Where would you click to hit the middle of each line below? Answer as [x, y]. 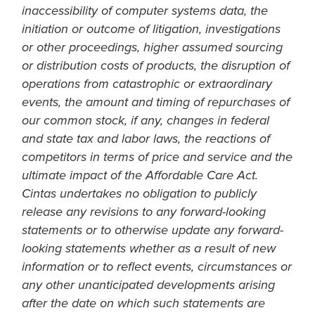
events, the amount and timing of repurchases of [156, 103]
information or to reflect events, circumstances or [157, 267]
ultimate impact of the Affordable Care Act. [140, 176]
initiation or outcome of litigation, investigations [151, 30]
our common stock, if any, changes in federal [146, 121]
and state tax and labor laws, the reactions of [146, 139]
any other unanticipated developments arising [148, 285]
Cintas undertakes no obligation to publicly [139, 194]
